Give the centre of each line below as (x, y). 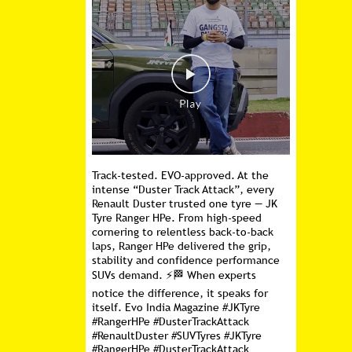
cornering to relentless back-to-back (182, 232)
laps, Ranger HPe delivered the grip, (181, 246)
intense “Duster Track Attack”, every (183, 189)
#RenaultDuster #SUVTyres (158, 335)
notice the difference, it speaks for (180, 293)
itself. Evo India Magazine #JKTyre (176, 307)
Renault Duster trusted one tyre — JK (184, 203)
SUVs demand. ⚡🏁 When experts (174, 275)
